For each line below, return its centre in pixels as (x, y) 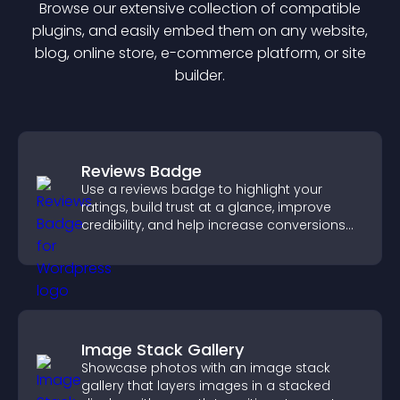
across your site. (134, 243)
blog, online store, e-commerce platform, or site (200, 53)
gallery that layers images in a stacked (206, 386)
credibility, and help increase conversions (213, 225)
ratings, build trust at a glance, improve (206, 207)
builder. (200, 75)
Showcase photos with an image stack (206, 368)
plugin (54, 31)
